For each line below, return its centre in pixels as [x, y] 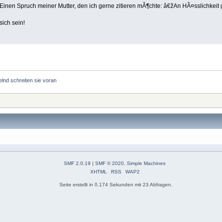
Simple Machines [146, 164]
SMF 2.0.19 [77, 164]
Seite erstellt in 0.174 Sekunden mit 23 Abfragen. [116, 185]
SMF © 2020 [110, 164]
